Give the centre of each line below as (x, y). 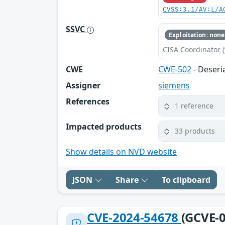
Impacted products (104, 126)
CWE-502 (175, 69)
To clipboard (186, 180)
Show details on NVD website (121, 151)
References (88, 101)
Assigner (83, 85)
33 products (195, 131)
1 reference (194, 106)
